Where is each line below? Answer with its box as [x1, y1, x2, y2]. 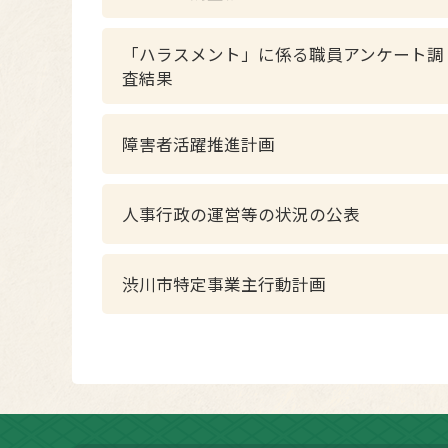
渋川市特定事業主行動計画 [122, 272, 326, 296]
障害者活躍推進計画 [122, 132, 275, 156]
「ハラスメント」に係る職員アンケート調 [122, 42, 444, 66]
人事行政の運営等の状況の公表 [122, 202, 360, 226]
